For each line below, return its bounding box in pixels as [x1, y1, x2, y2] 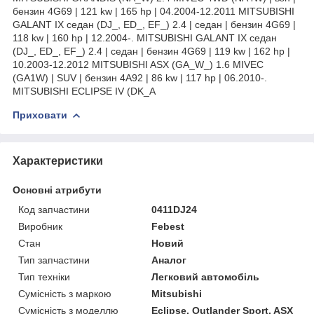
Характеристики [13, 154, 103, 167]
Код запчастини [18, 203, 90, 215]
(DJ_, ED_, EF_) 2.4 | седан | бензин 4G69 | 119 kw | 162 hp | [13, 45, 290, 57]
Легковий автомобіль [151, 271, 260, 282]
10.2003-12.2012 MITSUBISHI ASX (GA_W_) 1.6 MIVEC [13, 58, 264, 70]
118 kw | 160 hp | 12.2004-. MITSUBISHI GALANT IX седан [13, 32, 277, 43]
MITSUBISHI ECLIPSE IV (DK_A [13, 85, 156, 97]
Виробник [18, 220, 62, 232]
